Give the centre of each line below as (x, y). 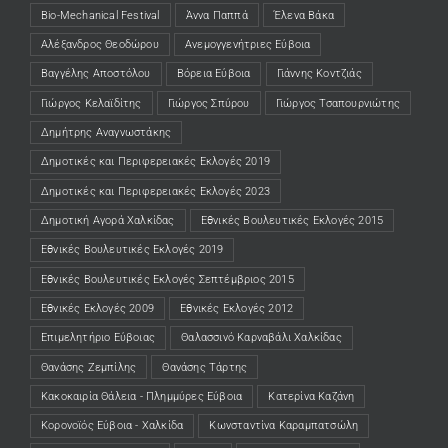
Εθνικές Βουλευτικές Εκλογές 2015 (292, 220)
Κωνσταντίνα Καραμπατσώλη (284, 426)
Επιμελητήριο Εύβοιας (98, 338)
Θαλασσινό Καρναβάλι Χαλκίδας (261, 338)
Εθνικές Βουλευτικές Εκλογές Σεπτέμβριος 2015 (167, 279)
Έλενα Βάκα (304, 15)
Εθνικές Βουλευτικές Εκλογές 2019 (132, 250)
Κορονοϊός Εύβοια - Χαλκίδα (112, 426)
